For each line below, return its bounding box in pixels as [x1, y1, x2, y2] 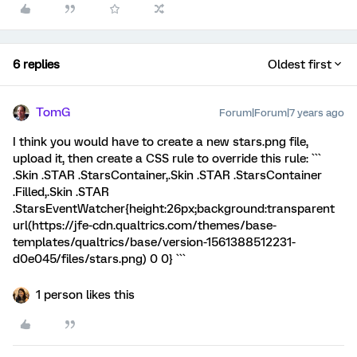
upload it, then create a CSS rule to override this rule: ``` [13, 151, 321, 166]
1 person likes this [36, 288, 135, 302]
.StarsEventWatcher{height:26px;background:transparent [13, 202, 335, 216]
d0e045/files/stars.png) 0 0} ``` [13, 252, 186, 266]
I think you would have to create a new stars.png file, [13, 135, 308, 149]
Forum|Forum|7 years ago [219, 107, 344, 119]
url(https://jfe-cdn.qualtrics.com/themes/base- [13, 218, 277, 233]
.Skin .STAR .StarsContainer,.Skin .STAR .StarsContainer [13, 168, 322, 182]
